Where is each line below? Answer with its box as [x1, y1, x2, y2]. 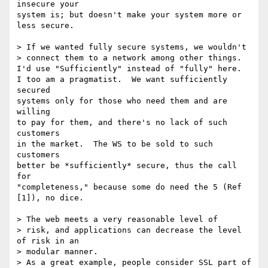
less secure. [17, 21, 74, 31]
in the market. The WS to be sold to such [17, 139, 213, 149]
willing [17, 107, 50, 117]
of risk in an [17, 236, 84, 246]
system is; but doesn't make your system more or [17, 10, 242, 20]
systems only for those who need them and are [17, 96, 227, 106]
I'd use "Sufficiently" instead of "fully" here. [17, 64, 242, 74]
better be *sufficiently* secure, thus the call [17, 161, 237, 170]
